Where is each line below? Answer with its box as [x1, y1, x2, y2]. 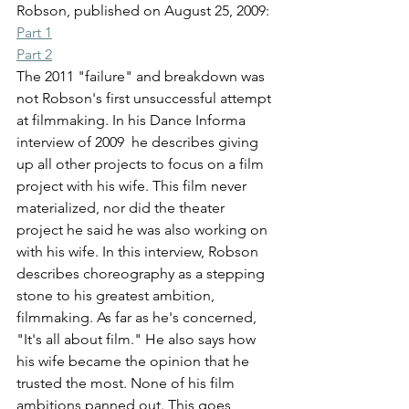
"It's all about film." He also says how [16, 330, 259, 348]
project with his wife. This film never [16, 176, 250, 194]
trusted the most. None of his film [16, 373, 238, 392]
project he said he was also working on [16, 220, 271, 238]
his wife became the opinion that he [16, 351, 253, 370]
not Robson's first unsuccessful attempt [16, 89, 275, 107]
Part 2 [16, 45, 52, 63]
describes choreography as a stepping [16, 264, 268, 282]
